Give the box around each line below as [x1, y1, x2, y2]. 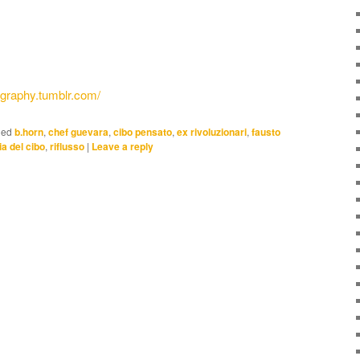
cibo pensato [113, 124, 172, 139]
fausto [252, 124, 280, 139]
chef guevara [48, 124, 108, 139]
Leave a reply [92, 138, 153, 153]
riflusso [50, 138, 84, 153]
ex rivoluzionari [177, 124, 247, 139]
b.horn [14, 124, 43, 139]
